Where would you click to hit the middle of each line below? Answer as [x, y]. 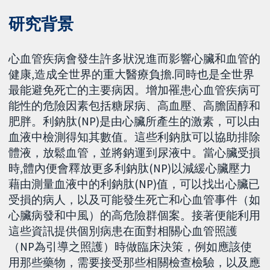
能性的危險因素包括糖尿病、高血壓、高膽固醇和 [135, 105]
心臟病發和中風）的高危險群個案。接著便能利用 [135, 215]
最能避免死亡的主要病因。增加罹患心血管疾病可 [135, 89]
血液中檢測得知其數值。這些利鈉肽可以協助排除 [135, 137]
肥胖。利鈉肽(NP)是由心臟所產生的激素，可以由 [134, 121]
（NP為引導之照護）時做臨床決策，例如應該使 [130, 246]
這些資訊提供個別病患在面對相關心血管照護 [123, 231]
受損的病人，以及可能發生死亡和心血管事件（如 [135, 199]
